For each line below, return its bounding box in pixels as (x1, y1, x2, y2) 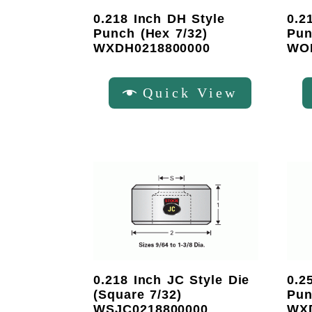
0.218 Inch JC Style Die (93, 272, 250, 287)
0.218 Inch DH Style (93, 12, 225, 26)
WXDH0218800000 (93, 41, 211, 56)
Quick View (143, 84, 237, 100)
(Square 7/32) (93, 287, 182, 302)
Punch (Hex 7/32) (93, 26, 208, 41)
